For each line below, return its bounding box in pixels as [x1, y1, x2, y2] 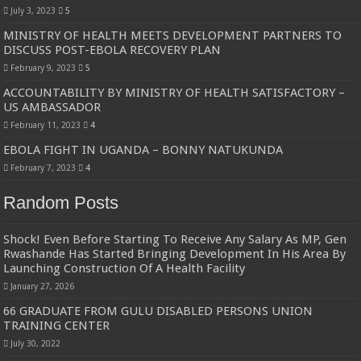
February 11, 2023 [10, 119, 81, 130]
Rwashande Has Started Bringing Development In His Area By [3, 246, 346, 261]
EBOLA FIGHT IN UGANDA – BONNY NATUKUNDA [3, 142, 284, 157]
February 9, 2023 [10, 62, 77, 73]
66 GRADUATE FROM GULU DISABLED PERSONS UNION [3, 303, 313, 318]
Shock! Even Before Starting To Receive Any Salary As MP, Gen [3, 231, 347, 247]
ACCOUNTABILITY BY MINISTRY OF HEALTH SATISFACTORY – [3, 85, 346, 100]
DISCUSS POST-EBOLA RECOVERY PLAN [3, 42, 222, 57]
